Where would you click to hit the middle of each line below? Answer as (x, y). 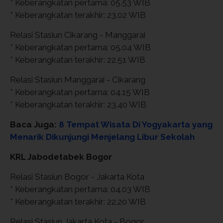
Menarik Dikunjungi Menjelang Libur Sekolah (102, 137)
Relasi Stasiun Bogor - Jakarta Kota (77, 176)
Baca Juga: (34, 124)
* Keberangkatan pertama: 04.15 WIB (80, 92)
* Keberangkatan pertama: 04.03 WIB (80, 189)
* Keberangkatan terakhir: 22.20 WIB (78, 201)
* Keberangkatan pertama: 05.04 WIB (80, 47)
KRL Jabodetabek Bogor (61, 157)
